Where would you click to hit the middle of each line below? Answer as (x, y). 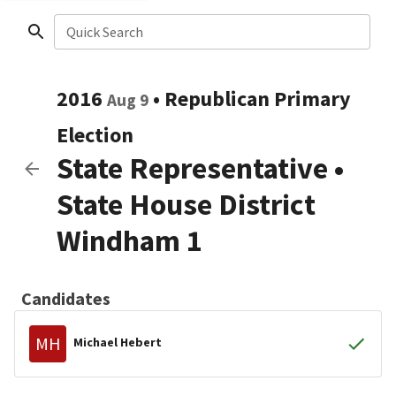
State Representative (192, 168)
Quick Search (104, 32)
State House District (186, 204)
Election (95, 135)
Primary (312, 99)
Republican (217, 99)
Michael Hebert (118, 342)
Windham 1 (129, 240)
